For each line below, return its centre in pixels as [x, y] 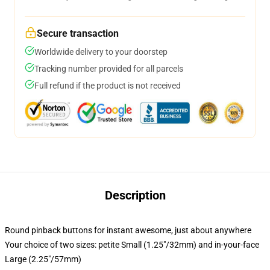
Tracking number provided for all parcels [109, 69]
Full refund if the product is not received [108, 86]
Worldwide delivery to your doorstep [101, 52]
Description [135, 195]
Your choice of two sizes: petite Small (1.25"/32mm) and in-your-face [132, 245]
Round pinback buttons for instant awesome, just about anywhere [128, 230]
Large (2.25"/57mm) [43, 259]
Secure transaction [78, 33]
